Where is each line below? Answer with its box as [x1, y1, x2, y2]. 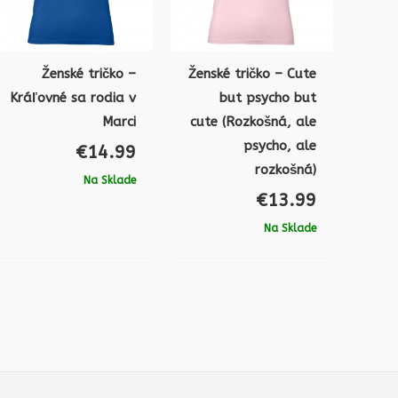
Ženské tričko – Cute [187, 65, 316, 82]
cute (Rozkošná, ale [189, 113, 316, 130]
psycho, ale [243, 137, 316, 154]
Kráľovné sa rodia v [10, 89, 137, 106]
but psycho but [219, 89, 316, 106]
